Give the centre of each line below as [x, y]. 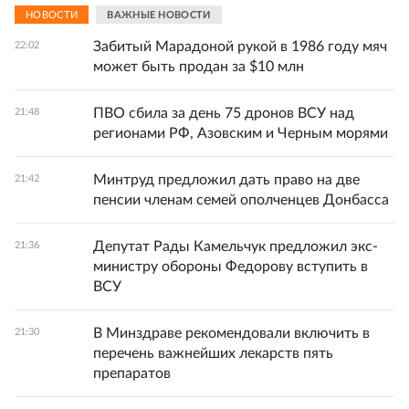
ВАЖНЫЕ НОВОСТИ [159, 15]
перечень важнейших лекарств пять [213, 354]
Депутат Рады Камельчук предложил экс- [236, 247]
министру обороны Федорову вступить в [231, 267]
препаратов [132, 374]
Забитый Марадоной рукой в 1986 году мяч [240, 47]
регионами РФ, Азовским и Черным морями [241, 134]
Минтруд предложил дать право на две [226, 180]
